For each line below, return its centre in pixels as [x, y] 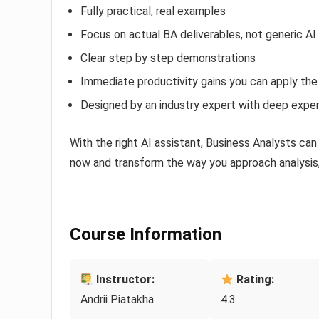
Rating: [254, 280]
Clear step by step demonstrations [168, 58]
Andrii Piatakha [117, 300]
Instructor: [124, 280]
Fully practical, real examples [153, 11]
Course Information [146, 235]
